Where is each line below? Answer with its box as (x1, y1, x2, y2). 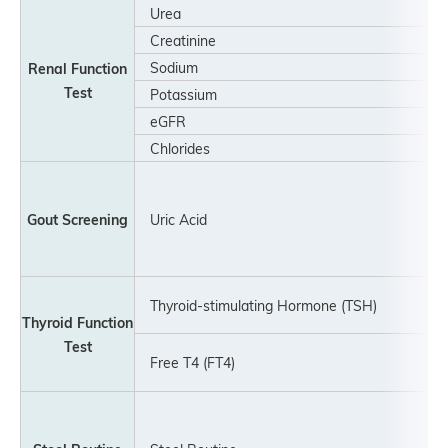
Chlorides (136, 139, 210, 157)
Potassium (136, 85, 217, 103)
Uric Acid (136, 210, 207, 228)
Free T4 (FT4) (136, 353, 249, 371)
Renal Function (28, 59, 127, 77)
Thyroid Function (22, 313, 133, 331)
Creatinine (136, 31, 230, 49)
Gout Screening (27, 210, 128, 228)
